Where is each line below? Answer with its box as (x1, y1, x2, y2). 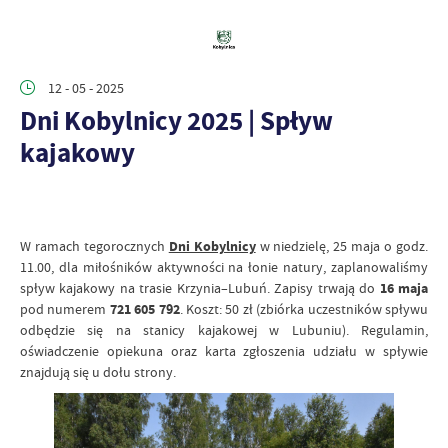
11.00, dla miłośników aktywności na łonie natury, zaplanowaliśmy (20, 258, 428, 276)
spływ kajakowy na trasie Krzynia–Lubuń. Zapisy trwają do (20, 279, 380, 297)
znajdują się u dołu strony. (20, 363, 176, 381)
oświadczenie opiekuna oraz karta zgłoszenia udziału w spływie (20, 342, 428, 360)
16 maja (379, 279, 429, 298)
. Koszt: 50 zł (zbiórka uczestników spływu (179, 300, 429, 318)
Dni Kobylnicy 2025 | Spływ (20, 102, 333, 139)
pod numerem (20, 300, 110, 318)
